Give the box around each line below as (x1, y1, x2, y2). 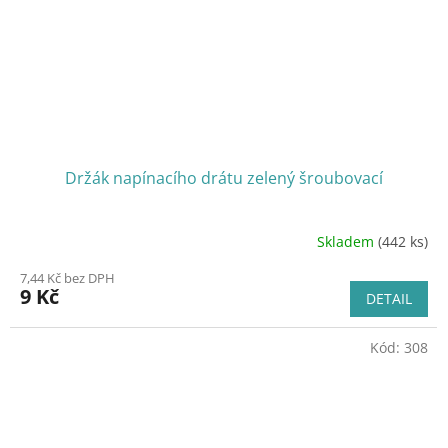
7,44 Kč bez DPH (20, 269, 115, 288)
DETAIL (366, 289, 412, 309)
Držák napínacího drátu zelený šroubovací (65, 167, 383, 190)
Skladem (317, 231, 378, 251)
